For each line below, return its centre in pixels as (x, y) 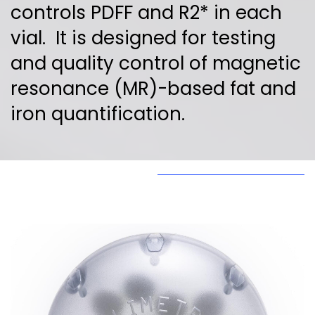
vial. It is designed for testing (143, 38)
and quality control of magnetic (156, 64)
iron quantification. (98, 114)
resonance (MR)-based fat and (153, 89)
